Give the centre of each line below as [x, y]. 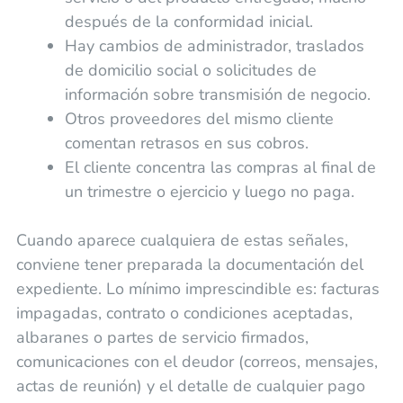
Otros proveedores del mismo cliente [199, 119]
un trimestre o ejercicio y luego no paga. [209, 192]
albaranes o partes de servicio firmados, [162, 338]
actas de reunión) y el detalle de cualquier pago [190, 386]
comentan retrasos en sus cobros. [186, 143]
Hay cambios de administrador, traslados [214, 46]
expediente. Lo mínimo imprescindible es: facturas [197, 289]
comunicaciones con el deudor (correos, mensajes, [197, 362]
